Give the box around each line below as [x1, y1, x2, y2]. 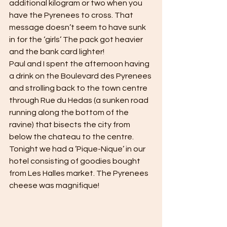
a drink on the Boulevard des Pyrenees [9, 72, 153, 80]
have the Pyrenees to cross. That [9, 11, 135, 19]
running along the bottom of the [9, 108, 130, 117]
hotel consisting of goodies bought [9, 157, 142, 165]
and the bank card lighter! [9, 48, 106, 56]
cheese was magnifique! [9, 181, 101, 190]
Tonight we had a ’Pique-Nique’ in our [9, 145, 147, 153]
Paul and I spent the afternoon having [9, 60, 151, 68]
